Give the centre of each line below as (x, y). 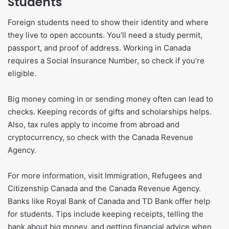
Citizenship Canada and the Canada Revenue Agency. (104, 189)
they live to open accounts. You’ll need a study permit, (105, 35)
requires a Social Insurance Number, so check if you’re (106, 61)
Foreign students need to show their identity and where (108, 22)
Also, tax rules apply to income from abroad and (94, 125)
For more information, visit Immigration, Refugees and (105, 176)
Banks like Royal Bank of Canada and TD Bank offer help (109, 201)
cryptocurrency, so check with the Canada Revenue (100, 138)
